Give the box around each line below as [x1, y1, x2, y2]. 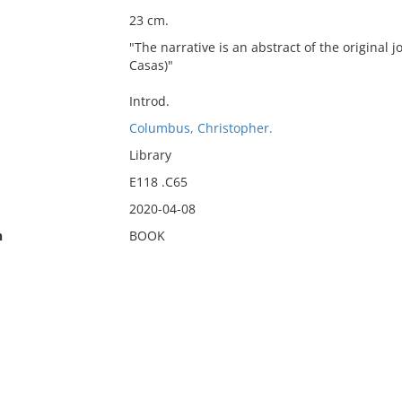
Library [128, 146, 171, 163]
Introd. [128, 92, 170, 109]
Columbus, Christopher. [128, 119, 273, 136]
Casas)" [128, 57, 173, 74]
